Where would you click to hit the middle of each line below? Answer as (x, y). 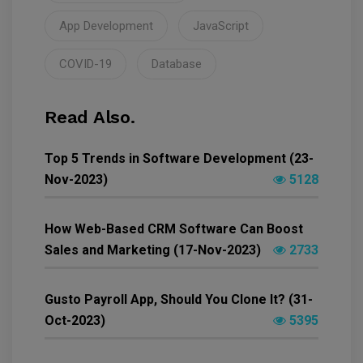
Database (177, 64)
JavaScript (221, 26)
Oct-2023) (75, 320)
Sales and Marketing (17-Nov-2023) (153, 250)
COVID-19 (85, 64)
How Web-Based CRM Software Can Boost (174, 228)
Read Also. (90, 117)
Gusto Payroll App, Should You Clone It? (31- (179, 299)
